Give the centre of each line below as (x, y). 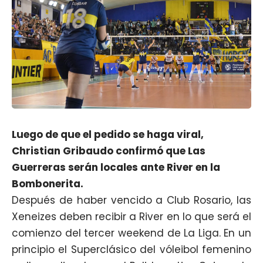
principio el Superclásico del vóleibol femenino (131, 249)
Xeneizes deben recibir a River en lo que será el (131, 216)
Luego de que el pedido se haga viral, (108, 134)
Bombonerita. (48, 183)
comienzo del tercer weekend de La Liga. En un (131, 233)
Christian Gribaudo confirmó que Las (109, 151)
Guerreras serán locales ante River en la (116, 167)
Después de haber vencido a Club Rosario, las (131, 200)
